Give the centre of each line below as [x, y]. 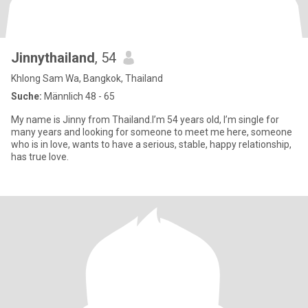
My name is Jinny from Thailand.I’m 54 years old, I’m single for [145, 120]
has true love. [40, 157]
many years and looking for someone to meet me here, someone [152, 132]
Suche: [26, 96]
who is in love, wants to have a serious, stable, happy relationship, [151, 144]
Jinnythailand [53, 58]
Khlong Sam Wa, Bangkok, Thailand [87, 78]
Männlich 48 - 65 [78, 96]
